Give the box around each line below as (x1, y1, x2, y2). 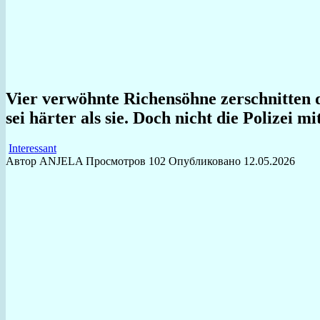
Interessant (9, 141, 56, 154)
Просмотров (86, 154, 146, 167)
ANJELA (39, 154, 83, 167)
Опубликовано (169, 154, 241, 167)
